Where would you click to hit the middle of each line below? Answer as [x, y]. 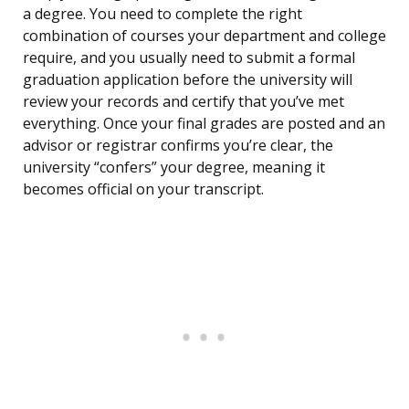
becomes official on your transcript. [143, 189]
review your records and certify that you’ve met [184, 102]
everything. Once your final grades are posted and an [204, 124]
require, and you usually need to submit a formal [189, 58]
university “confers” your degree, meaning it [174, 168]
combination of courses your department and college [204, 36]
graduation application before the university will [188, 80]
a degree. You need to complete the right [163, 14]
